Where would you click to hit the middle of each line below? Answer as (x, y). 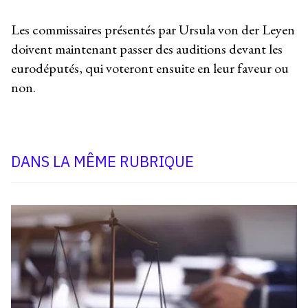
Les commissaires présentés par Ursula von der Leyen (153, 30)
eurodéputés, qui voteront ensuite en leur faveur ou (150, 68)
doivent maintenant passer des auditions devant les (147, 49)
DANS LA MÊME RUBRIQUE (102, 162)
